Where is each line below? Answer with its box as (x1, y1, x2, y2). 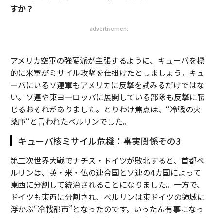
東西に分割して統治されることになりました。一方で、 (10, 179, 204, 190)
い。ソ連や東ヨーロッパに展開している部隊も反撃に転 (10, 91, 205, 103)
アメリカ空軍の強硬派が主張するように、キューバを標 (10, 54, 204, 66)
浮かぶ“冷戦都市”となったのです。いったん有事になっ (10, 203, 204, 215)
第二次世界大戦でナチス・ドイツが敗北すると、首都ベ (10, 154, 204, 166)
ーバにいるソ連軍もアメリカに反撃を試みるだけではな (10, 79, 204, 91)
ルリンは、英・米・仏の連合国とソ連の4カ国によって (10, 166, 201, 178)
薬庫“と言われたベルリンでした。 (10, 115, 130, 127)
